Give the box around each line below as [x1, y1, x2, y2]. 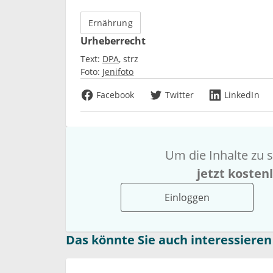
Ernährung [88, 16, 133, 29]
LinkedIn [224, 88, 260, 101]
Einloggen [165, 190, 210, 204]
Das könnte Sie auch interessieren [66, 231, 272, 248]
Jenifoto [102, 65, 134, 77]
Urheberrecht [80, 34, 146, 48]
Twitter [165, 88, 194, 101]
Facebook [96, 88, 135, 101]
